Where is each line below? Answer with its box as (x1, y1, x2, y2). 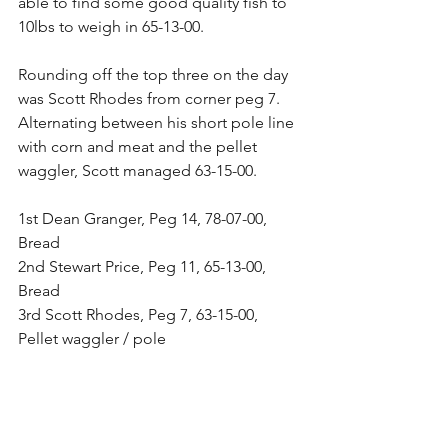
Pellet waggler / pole (18, 329, 166, 348)
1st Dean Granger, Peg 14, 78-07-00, (18, 209, 271, 228)
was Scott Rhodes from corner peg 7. (18, 89, 284, 108)
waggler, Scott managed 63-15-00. (18, 161, 257, 180)
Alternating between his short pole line (18, 113, 298, 132)
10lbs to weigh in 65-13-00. (18, 17, 204, 36)
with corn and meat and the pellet (18, 137, 261, 156)
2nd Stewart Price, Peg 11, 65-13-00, (18, 257, 270, 276)
